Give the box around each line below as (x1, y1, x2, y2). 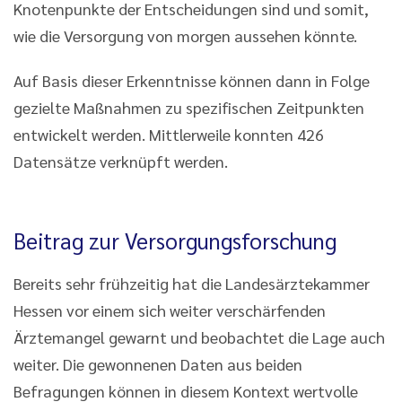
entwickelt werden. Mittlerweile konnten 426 (13, 123, 324, 144)
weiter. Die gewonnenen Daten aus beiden (13, 353, 302, 374)
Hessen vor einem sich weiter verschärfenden (13, 299, 326, 320)
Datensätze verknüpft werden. (13, 150, 228, 171)
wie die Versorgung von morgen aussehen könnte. (13, 24, 357, 46)
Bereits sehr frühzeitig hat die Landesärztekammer (13, 272, 370, 293)
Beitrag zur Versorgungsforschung (13, 225, 336, 255)
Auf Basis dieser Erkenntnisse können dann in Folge (13, 69, 370, 91)
